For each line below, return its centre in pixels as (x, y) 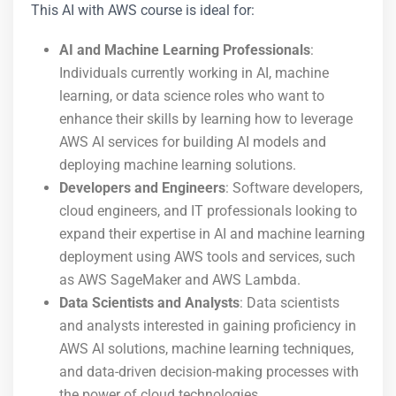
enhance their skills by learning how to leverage (206, 119)
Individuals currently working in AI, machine (194, 73)
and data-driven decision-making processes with (209, 372)
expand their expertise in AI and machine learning (212, 234)
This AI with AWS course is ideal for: (143, 10)
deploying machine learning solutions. (178, 165)
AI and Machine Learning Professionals (185, 50)
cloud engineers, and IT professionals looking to (208, 211)
